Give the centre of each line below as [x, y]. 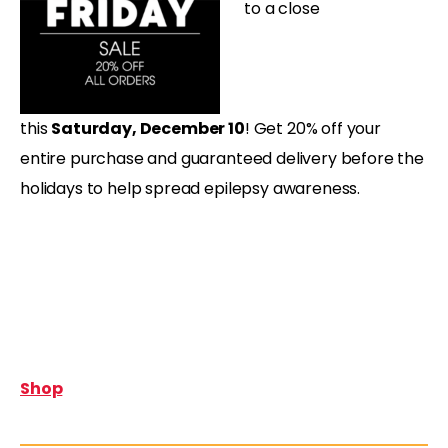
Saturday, [95, 128]
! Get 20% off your [312, 128]
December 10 [192, 128]
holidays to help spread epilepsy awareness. [190, 188]
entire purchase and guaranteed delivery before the [222, 158]
